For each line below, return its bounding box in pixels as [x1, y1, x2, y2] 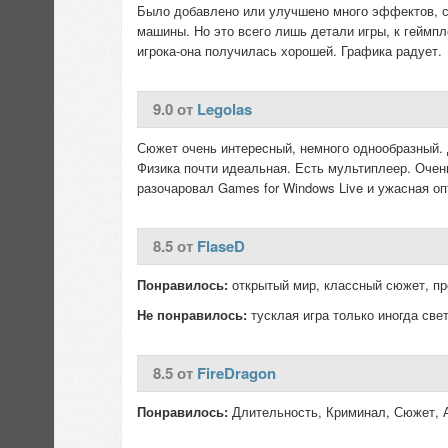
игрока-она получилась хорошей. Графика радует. [137, 41, 442, 60]
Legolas [197, 98, 252, 120]
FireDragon [197, 362, 276, 384]
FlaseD [197, 235, 245, 257]
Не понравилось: [137, 305, 247, 324]
